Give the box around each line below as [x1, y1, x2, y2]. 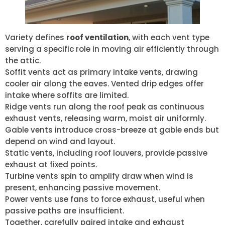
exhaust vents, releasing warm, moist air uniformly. [5, 113, 206, 124]
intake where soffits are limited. [5, 90, 129, 101]
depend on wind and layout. [5, 136, 115, 147]
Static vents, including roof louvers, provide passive [5, 148, 207, 159]
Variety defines [5, 32, 66, 43]
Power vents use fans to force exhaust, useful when [5, 194, 205, 205]
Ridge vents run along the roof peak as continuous [5, 101, 204, 113]
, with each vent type [129, 32, 209, 43]
